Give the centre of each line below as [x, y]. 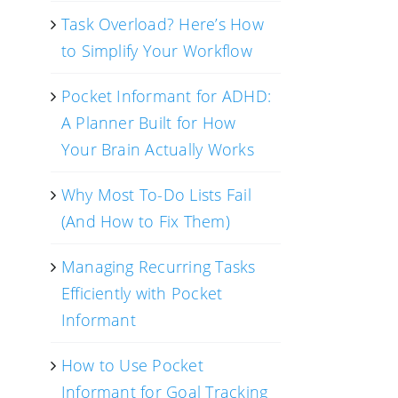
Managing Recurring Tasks [158, 267]
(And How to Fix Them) [145, 221]
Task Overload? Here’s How [162, 24]
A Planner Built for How [148, 123]
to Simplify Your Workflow [156, 51]
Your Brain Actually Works [157, 149]
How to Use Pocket [132, 365]
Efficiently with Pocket [142, 293]
